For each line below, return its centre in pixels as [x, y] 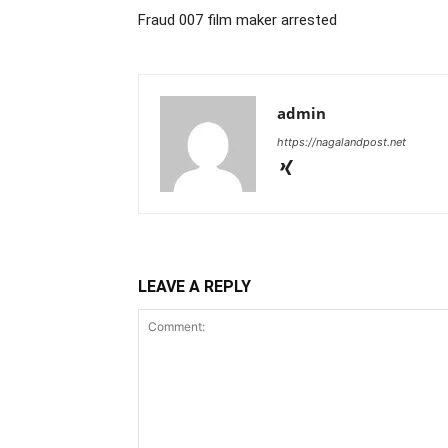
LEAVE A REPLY [194, 286]
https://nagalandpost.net [341, 142]
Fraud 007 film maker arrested [237, 20]
